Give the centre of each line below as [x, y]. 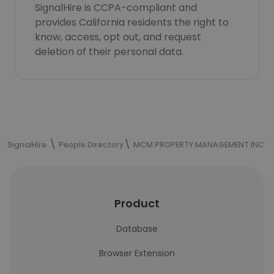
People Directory [91, 145]
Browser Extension [137, 253]
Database [137, 229]
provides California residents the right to [132, 22]
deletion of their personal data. [109, 52]
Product [137, 203]
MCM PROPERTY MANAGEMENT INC [199, 145]
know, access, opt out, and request [118, 37]
